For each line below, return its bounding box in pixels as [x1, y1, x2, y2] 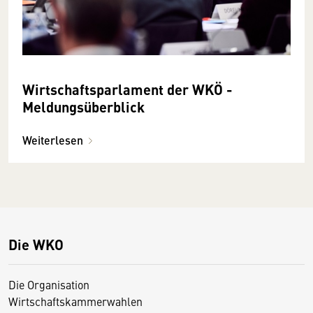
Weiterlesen [22, 131, 83, 148]
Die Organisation [8, 276, 89, 292]
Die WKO [8, 233, 64, 254]
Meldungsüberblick [22, 96, 145, 117]
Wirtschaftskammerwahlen [8, 293, 143, 309]
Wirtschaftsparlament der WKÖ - [22, 78, 233, 99]
